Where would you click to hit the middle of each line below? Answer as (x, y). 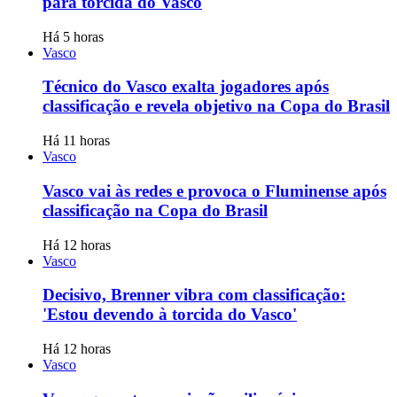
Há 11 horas (76, 141)
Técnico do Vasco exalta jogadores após (186, 87)
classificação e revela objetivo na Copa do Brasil (216, 106)
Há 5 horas (73, 36)
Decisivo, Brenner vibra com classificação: (194, 295)
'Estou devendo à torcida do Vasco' (170, 315)
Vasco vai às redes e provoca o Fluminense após (214, 191)
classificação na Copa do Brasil (155, 210)
